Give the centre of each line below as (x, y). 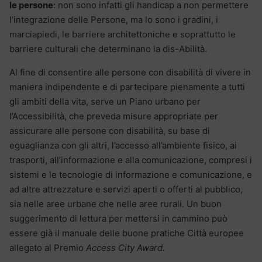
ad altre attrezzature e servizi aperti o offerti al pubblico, (126, 189)
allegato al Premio (48, 247)
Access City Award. (125, 247)
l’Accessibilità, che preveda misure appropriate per (114, 116)
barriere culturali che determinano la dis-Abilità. (108, 49)
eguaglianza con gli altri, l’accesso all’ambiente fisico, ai (123, 145)
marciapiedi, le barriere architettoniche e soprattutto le (123, 34)
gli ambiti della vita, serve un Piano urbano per (105, 101)
